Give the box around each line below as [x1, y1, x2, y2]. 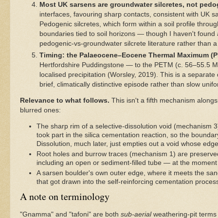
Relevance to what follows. [20, 97, 109, 105]
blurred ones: [20, 107, 61, 114]
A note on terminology [20, 190, 109, 203]
